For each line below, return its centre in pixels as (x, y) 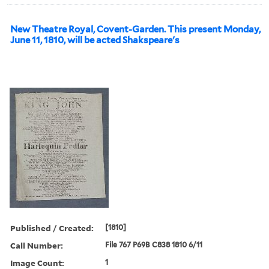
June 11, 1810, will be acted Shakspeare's (95, 40)
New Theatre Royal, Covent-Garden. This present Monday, (135, 29)
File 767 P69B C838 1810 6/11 (154, 244)
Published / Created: (52, 228)
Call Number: (37, 245)
